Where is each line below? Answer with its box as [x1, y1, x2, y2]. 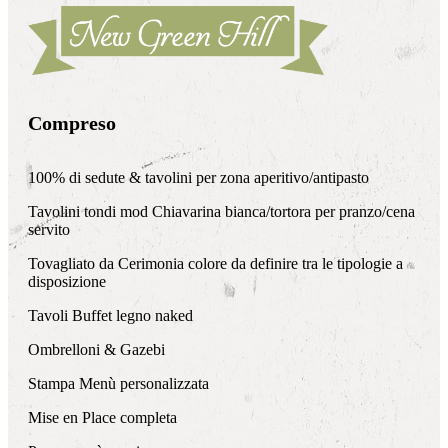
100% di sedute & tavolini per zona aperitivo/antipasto [28, 168, 369, 186]
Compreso [28, 112, 116, 135]
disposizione [28, 272, 106, 290]
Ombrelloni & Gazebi [28, 340, 165, 358]
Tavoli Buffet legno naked [28, 306, 193, 324]
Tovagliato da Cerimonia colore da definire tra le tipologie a [28, 254, 403, 272]
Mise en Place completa [28, 408, 177, 426]
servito [28, 220, 70, 238]
